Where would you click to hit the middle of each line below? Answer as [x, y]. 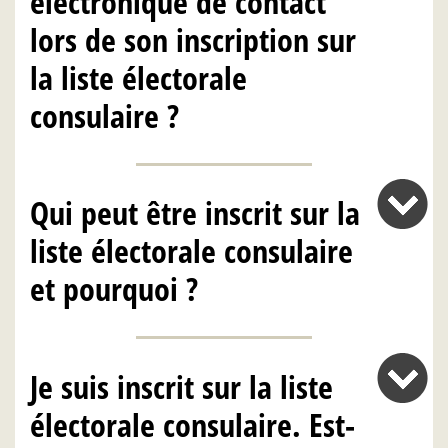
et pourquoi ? [114, 289]
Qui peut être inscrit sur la [195, 213]
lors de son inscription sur [193, 39]
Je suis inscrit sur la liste [181, 386]
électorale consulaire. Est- [192, 424]
